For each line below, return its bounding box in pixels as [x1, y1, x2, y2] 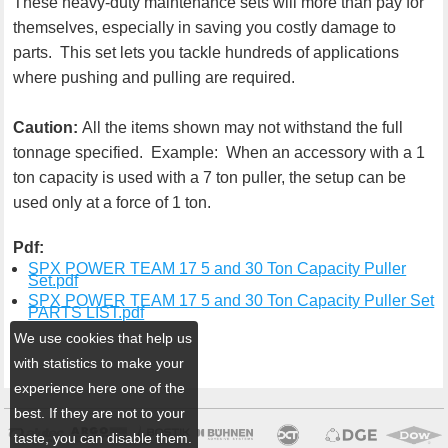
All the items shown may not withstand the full [82, 118, 404, 136]
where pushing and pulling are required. [13, 68, 296, 86]
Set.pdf [28, 271, 79, 289]
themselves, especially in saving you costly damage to [13, 18, 397, 36]
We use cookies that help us [14, 329, 193, 346]
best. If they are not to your [14, 404, 186, 421]
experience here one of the [14, 379, 186, 396]
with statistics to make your [14, 354, 185, 371]
